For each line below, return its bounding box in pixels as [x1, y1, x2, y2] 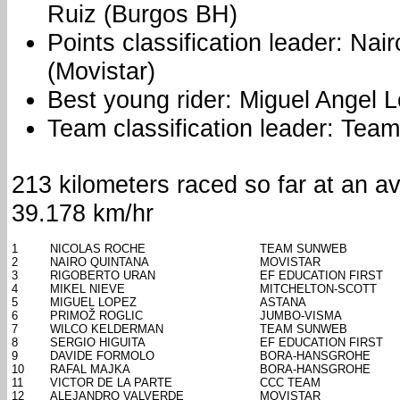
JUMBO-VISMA [260, 309, 342, 323]
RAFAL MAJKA [50, 362, 130, 377]
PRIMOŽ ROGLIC [50, 309, 143, 323]
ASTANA [260, 296, 306, 310]
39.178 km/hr [12, 199, 154, 228]
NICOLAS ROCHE [50, 242, 146, 256]
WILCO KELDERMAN [50, 322, 163, 337]
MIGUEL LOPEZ [50, 296, 137, 310]
